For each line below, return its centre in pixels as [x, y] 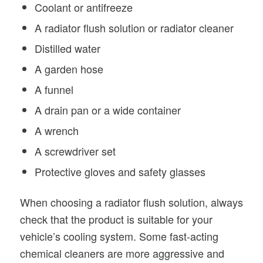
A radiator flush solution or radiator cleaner [134, 27]
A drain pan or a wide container [107, 109]
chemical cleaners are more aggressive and [122, 253]
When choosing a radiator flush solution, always [131, 202]
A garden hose [69, 68]
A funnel [54, 89]
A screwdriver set [75, 151]
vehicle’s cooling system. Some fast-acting [119, 236]
